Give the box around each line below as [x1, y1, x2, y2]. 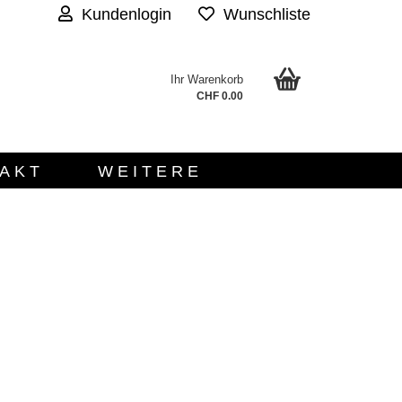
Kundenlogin [73, 5, 171, 23]
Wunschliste [214, 5, 310, 23]
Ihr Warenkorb [170, 73, 243, 86]
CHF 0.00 [197, 90, 243, 102]
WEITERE [97, 162, 203, 180]
